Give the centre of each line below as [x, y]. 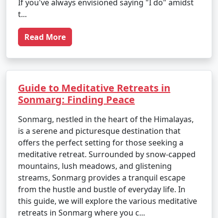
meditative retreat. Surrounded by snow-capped [107, 154]
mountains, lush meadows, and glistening [95, 166]
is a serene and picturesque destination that [99, 131]
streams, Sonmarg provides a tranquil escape [102, 178]
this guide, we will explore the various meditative [108, 201]
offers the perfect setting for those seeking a [101, 143]
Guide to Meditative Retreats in [94, 88]
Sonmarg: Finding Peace [76, 100]
